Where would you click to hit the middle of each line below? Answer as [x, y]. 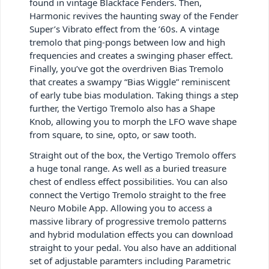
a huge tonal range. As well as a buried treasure [128, 168]
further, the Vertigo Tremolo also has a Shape [122, 108]
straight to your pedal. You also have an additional [133, 247]
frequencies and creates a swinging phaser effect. [131, 55]
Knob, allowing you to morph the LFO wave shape [133, 121]
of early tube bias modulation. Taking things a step [134, 95]
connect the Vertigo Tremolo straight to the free [128, 194]
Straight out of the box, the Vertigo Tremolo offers [133, 155]
